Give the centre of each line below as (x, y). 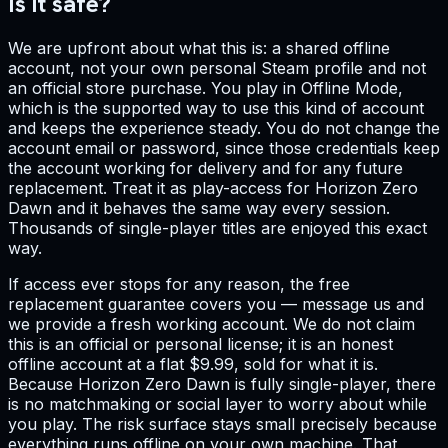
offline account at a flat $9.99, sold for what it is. (193, 364)
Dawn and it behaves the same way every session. (199, 208)
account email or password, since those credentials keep (224, 148)
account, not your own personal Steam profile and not (217, 68)
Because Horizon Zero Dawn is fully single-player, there (222, 384)
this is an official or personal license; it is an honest (200, 344)
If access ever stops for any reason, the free (179, 284)
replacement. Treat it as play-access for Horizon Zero (213, 188)
